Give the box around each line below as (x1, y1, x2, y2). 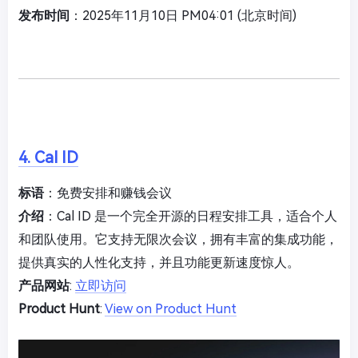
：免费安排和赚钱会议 (44, 185, 172, 201)
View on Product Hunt (105, 300, 237, 316)
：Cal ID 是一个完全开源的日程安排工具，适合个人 (44, 208, 337, 224)
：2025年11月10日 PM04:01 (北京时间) (70, 7, 296, 23)
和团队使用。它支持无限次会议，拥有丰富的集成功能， (18, 231, 338, 247)
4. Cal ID (18, 147, 78, 167)
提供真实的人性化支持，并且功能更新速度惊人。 (18, 254, 300, 270)
